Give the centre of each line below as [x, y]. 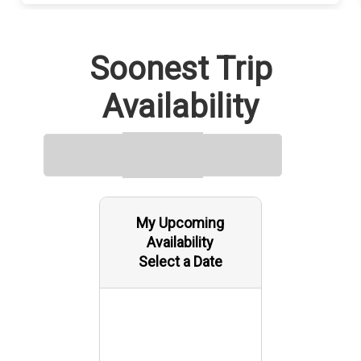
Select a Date [180, 261]
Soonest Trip [180, 69]
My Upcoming [180, 223]
